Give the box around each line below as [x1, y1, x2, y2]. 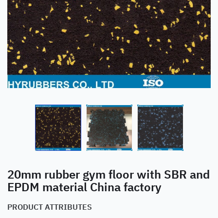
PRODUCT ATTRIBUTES [7, 201, 92, 212]
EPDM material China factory [7, 178, 162, 194]
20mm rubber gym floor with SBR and [7, 165, 210, 182]
